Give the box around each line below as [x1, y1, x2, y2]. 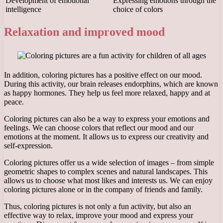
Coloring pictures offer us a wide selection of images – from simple [4, 158, 214, 167]
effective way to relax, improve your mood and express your [4, 211, 193, 220]
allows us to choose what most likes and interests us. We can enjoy [4, 176, 213, 185]
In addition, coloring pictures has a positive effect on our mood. [4, 70, 202, 79]
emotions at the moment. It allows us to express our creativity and [4, 132, 209, 141]
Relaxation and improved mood [4, 25, 165, 38]
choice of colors [113, 4, 163, 13]
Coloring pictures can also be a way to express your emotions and [4, 114, 210, 123]
